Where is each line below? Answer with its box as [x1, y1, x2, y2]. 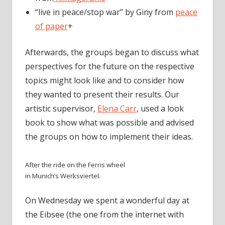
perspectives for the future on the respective [25, 61, 194, 72]
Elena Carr [97, 103, 137, 115]
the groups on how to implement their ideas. [25, 131, 193, 143]
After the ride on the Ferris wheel [25, 160, 125, 169]
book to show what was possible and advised [25, 117, 194, 129]
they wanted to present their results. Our [25, 89, 179, 100]
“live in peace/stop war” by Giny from [35, 7, 175, 18]
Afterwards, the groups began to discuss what [25, 47, 199, 58]
